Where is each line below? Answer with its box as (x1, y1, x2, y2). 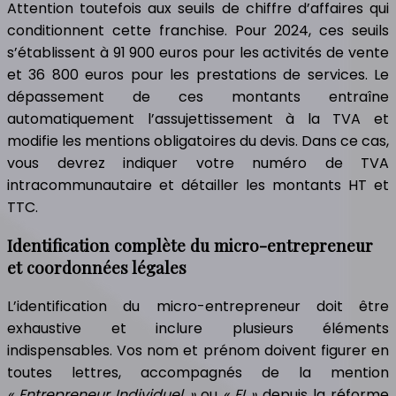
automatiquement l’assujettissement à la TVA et (7, 108, 389, 129)
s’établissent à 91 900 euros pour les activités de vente (7, 42, 389, 63)
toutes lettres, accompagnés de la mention (7, 362, 389, 383)
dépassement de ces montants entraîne (7, 86, 389, 107)
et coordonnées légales (7, 256, 187, 279)
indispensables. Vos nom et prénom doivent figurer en (7, 340, 389, 361)
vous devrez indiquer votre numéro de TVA (7, 152, 389, 173)
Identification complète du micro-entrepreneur (7, 234, 373, 257)
